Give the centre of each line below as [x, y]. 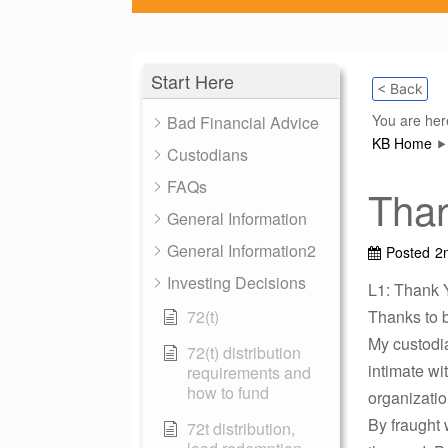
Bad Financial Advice [243, 122]
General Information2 [241, 250]
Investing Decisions [236, 282]
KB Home [402, 143]
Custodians [207, 154]
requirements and [249, 372]
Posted [408, 252]
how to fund [228, 392]
